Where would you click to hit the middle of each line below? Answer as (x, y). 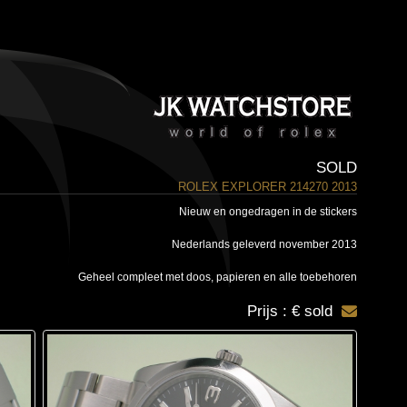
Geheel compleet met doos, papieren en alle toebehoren (217, 277)
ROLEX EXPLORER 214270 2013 (267, 187)
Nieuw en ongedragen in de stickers (268, 212)
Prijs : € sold (289, 311)
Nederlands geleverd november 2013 (264, 244)
